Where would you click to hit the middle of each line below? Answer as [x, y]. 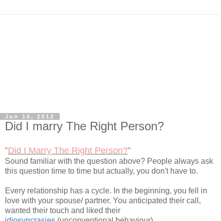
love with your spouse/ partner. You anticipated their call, [103, 200]
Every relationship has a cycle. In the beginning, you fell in [106, 190]
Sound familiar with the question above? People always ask [109, 161]
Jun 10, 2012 [30, 116]
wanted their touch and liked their [63, 210]
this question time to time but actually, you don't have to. [101, 171]
